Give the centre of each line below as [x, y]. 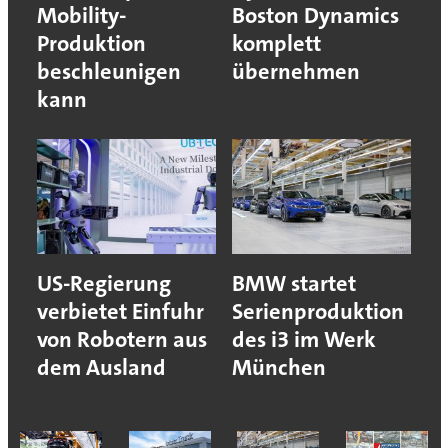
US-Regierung [103, 284]
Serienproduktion [318, 312]
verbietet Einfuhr [120, 312]
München [279, 368]
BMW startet [294, 284]
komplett [276, 44]
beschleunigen [108, 72]
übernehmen [296, 72]
